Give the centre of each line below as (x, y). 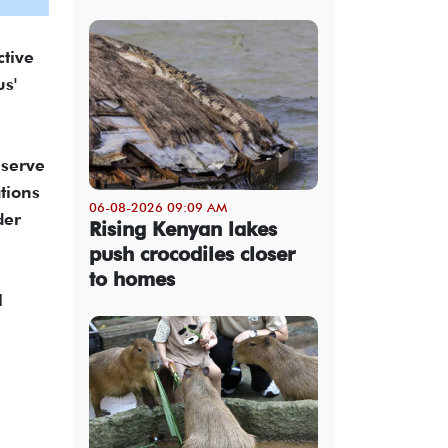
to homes (132, 278)
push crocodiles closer (192, 253)
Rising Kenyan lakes (183, 228)
